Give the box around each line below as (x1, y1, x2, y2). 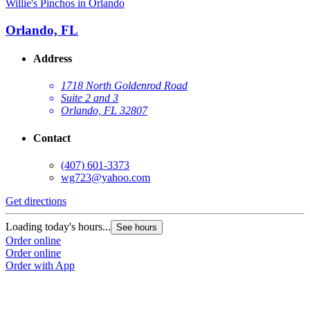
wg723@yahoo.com (61, 171, 150, 183)
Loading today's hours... (6, 220, 111, 232)
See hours (116, 221, 157, 232)
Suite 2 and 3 (61, 92, 118, 104)
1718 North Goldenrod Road (61, 80, 188, 92)
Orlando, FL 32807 (61, 104, 147, 117)
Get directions (6, 194, 66, 207)
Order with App (6, 259, 75, 271)
